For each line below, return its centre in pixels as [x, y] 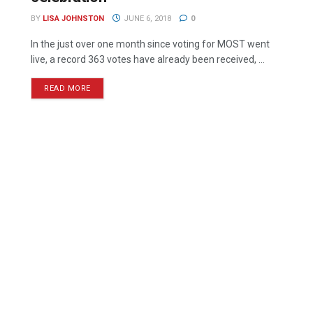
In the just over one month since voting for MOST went [150, 44]
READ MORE [67, 88]
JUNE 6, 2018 [146, 19]
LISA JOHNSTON [73, 19]
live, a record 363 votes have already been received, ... [148, 59]
